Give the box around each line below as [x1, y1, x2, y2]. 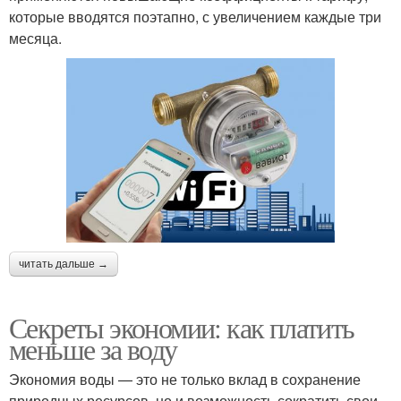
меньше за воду [9, 328, 177, 368]
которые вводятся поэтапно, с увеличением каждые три [9, 5, 381, 27]
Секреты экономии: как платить [9, 307, 354, 346]
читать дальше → [19, 257, 108, 270]
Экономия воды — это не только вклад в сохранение [9, 368, 361, 389]
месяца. [9, 27, 62, 48]
